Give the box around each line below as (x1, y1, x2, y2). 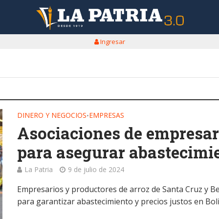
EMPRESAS (89, 110, 125, 120)
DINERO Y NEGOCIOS (17, 110, 87, 120)
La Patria (24, 165, 53, 174)
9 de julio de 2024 (68, 165, 125, 174)
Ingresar (98, 37, 125, 46)
